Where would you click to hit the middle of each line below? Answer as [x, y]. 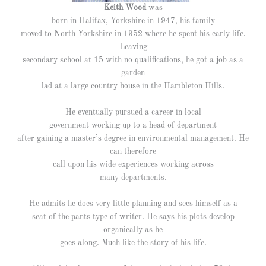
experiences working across [166, 164]
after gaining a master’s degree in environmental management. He [133, 138]
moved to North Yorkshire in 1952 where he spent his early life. [133, 34]
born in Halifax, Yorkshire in [104, 21]
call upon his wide [85, 164]
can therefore [133, 151]
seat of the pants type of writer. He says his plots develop [133, 217]
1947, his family [185, 21]
